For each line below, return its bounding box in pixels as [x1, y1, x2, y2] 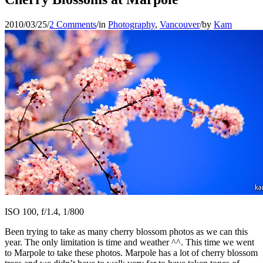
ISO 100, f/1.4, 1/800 [5, 206, 84, 217]
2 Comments [49, 19, 96, 29]
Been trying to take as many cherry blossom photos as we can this [5, 226, 248, 237]
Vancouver [160, 19, 200, 29]
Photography [108, 19, 155, 29]
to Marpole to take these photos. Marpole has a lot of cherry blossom [5, 247, 258, 258]
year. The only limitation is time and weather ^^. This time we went [5, 237, 254, 247]
